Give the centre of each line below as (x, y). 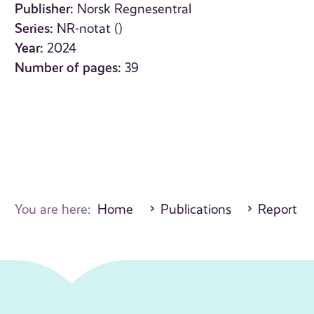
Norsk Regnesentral (135, 9)
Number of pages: (68, 68)
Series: (34, 29)
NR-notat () (90, 29)
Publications (196, 210)
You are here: (56, 210)
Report (278, 210)
